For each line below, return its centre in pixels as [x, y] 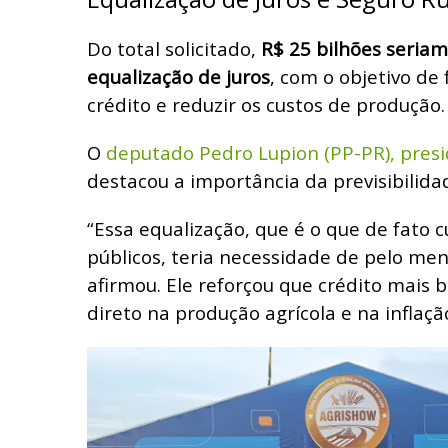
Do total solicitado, [171, 48]
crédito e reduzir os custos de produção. [266, 104]
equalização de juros [178, 76]
